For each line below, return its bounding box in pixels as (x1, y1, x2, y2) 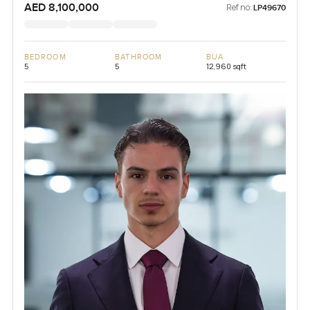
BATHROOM (115, 53, 163, 62)
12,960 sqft (206, 61, 246, 72)
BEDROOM (24, 53, 66, 62)
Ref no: (226, 1, 253, 14)
